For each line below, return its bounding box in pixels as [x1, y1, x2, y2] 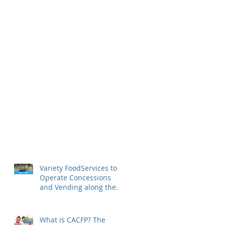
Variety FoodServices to [40, 163, 117, 173]
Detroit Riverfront [40, 192, 98, 202]
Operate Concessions [40, 173, 111, 183]
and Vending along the [40, 182, 116, 192]
